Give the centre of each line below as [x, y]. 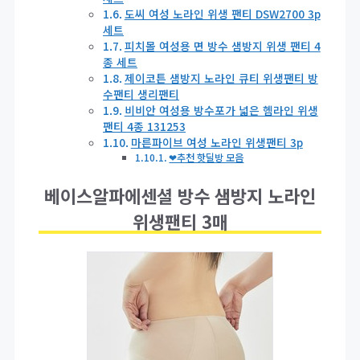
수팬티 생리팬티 [141, 94]
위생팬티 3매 [180, 221]
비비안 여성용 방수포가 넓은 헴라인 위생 [221, 110]
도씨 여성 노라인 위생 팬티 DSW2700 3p [222, 14]
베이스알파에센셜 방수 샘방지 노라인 [180, 196]
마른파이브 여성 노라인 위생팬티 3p [217, 143]
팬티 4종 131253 [144, 127]
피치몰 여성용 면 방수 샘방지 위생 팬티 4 [222, 46]
